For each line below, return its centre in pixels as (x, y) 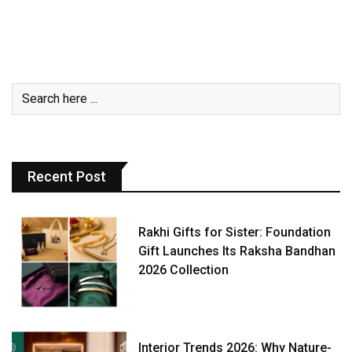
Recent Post (67, 176)
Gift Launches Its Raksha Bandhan (237, 251)
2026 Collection (184, 269)
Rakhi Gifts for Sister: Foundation (235, 232)
